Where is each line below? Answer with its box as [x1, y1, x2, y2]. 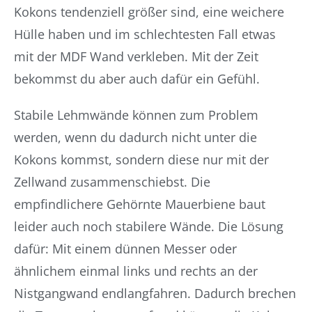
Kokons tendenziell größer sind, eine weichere [14, 3, 284, 20]
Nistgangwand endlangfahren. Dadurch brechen [14, 285, 296, 302]
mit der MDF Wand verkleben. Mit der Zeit [14, 48, 258, 65]
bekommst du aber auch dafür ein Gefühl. [14, 70, 260, 87]
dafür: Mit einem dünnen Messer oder [14, 240, 237, 257]
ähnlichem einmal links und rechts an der [14, 263, 258, 279]
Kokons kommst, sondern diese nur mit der [14, 151, 269, 168]
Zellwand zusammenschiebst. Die [14, 173, 210, 190]
